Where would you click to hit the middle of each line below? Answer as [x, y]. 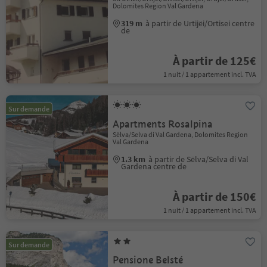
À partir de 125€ [214, 60]
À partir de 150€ [214, 196]
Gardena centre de [154, 166]
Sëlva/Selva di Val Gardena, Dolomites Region [181, 134]
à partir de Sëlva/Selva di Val [199, 159]
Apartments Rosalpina [163, 124]
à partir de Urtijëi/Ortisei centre [200, 23]
